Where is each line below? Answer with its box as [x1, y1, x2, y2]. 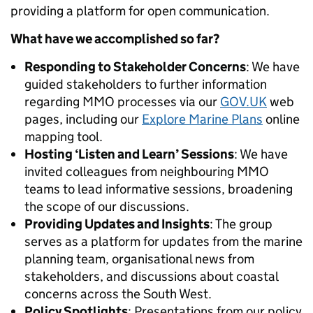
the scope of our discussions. [24, 198, 189, 215]
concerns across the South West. [24, 286, 212, 303]
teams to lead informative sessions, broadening [24, 181, 293, 198]
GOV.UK [220, 94, 267, 110]
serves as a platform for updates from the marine [24, 233, 303, 250]
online [263, 111, 300, 128]
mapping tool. [24, 129, 103, 145]
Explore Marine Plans [142, 111, 263, 128]
